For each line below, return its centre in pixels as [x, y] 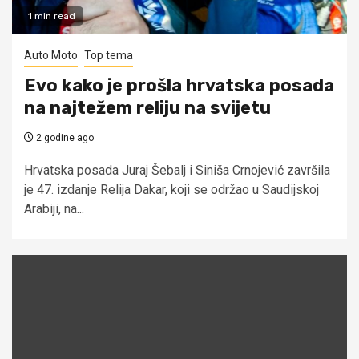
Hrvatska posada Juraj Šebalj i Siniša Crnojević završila [177, 170]
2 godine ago [64, 137]
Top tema [109, 55]
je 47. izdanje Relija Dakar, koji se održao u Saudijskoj [171, 189]
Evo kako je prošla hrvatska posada [179, 85]
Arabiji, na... [54, 208]
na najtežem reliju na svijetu [147, 107]
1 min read [52, 16]
